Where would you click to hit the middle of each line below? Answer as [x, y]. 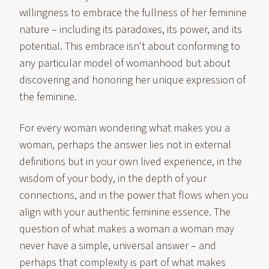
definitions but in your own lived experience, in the [131, 162]
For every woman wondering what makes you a [125, 128]
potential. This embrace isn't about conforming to [130, 47]
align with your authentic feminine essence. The [125, 212]
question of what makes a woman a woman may [127, 229]
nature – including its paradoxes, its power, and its [131, 30]
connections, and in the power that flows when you [134, 195]
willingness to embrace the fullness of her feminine [133, 13]
